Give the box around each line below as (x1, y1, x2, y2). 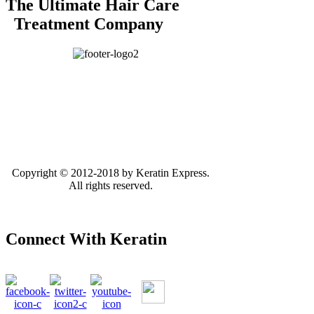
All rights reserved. (69, 179, 153, 192)
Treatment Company (6, 15, 163, 34)
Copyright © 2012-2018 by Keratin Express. (12, 167, 210, 179)
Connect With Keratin (6, 230, 167, 249)
